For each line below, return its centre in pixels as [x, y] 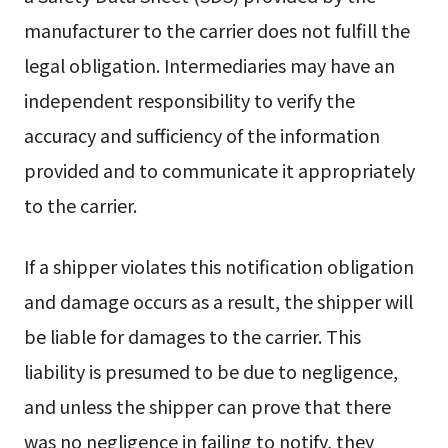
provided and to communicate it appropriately [219, 169]
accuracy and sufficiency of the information [201, 134]
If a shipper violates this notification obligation [218, 266]
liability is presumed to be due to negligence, [210, 371]
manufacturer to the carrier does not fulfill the [216, 29]
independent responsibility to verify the [189, 99]
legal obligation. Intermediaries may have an [209, 64]
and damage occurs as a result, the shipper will [218, 301]
